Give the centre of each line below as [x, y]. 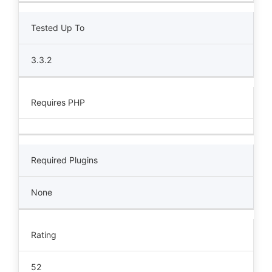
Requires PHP [58, 102]
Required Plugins [64, 160]
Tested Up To [58, 28]
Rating [44, 235]
